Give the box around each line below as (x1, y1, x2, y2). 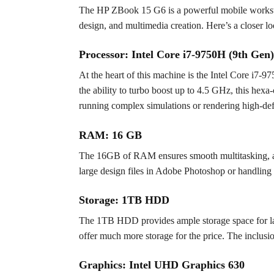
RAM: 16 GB (78, 128, 142, 141)
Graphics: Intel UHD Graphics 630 (78, 259, 245, 272)
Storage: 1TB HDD (78, 193, 169, 206)
